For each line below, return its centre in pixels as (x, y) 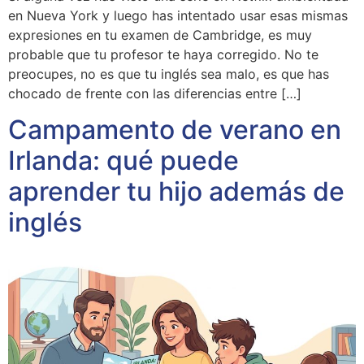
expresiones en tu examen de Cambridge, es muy (160, 35)
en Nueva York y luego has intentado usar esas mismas (178, 15)
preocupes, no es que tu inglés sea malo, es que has (169, 74)
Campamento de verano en (175, 129)
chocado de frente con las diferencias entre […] (155, 93)
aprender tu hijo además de (176, 191)
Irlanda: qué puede (123, 160)
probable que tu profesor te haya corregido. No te (163, 54)
